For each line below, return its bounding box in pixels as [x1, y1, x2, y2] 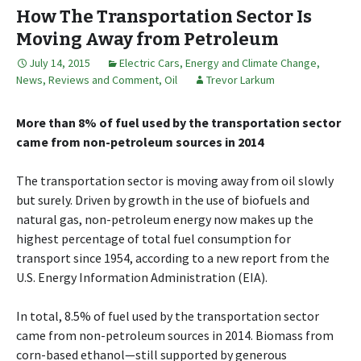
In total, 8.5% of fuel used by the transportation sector [16, 307, 319, 324]
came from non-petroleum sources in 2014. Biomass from [16, 326, 334, 343]
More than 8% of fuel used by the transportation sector [16, 114, 341, 131]
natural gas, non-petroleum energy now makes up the [16, 210, 313, 227]
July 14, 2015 [29, 55, 90, 70]
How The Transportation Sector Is [16, 5, 312, 27]
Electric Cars [119, 55, 180, 70]
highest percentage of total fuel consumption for [16, 230, 291, 247]
